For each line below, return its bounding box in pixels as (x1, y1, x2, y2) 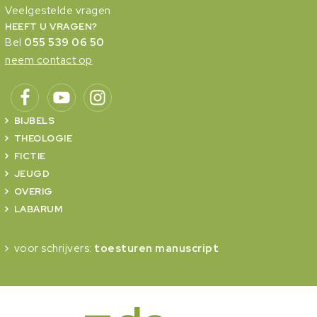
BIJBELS (13, 114, 54, 127)
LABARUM (13, 202, 62, 215)
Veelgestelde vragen (5, 3, 111, 18)
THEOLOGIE (13, 132, 72, 144)
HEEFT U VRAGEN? (5, 20, 98, 33)
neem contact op (5, 52, 93, 67)
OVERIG (13, 185, 53, 197)
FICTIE (13, 149, 46, 162)
